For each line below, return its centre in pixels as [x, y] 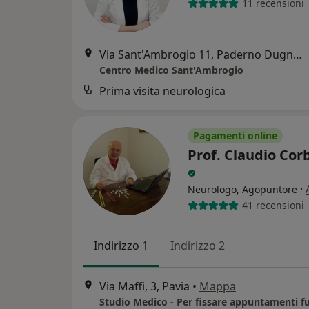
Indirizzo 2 [198, 245]
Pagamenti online [235, 135]
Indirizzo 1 [121, 245]
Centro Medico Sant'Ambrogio [171, 70]
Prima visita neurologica [162, 91]
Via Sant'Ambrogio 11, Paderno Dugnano [298, 54]
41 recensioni [273, 206]
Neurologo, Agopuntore [242, 189]
